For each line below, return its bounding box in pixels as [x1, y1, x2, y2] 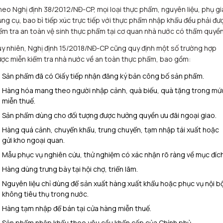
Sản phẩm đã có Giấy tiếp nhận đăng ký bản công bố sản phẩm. [2, 71, 204, 81]
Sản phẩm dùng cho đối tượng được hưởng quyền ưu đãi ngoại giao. [2, 111, 217, 120]
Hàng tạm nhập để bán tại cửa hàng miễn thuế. [2, 204, 151, 213]
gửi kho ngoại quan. [2, 135, 65, 145]
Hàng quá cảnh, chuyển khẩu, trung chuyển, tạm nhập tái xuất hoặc [2, 125, 219, 134]
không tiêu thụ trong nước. [2, 189, 89, 199]
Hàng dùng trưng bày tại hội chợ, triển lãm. [2, 164, 138, 174]
